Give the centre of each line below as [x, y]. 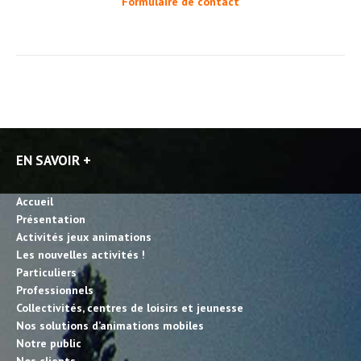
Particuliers [46, 273]
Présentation [51, 220]
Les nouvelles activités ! [81, 255]
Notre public [49, 344]
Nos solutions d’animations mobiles [110, 326]
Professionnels [55, 290]
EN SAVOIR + [54, 161]
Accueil [35, 202]
